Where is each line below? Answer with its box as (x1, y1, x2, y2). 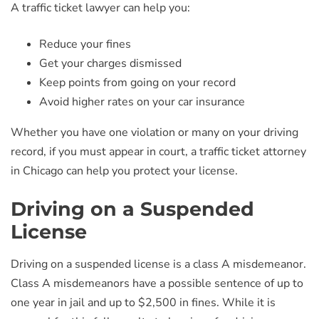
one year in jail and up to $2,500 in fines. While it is (11, 295, 276, 310)
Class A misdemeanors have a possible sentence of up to (11, 276, 303, 291)
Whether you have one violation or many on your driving (11, 125, 298, 140)
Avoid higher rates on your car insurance (39, 94, 245, 110)
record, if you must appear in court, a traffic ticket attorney (11, 144, 306, 159)
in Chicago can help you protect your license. (11, 163, 238, 179)
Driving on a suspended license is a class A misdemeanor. (11, 256, 306, 272)
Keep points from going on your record (39, 75, 236, 90)
